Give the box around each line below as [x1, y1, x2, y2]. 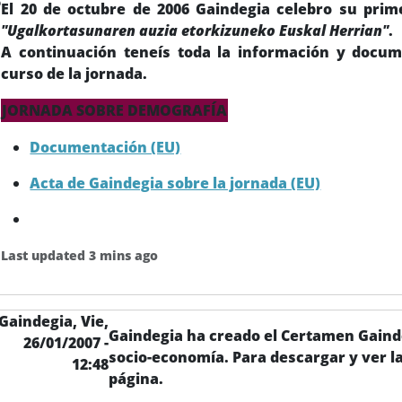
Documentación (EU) [30, 137, 181, 157]
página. [108, 369, 163, 389]
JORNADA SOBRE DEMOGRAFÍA [2, 100, 228, 120]
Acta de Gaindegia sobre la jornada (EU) [30, 173, 321, 193]
